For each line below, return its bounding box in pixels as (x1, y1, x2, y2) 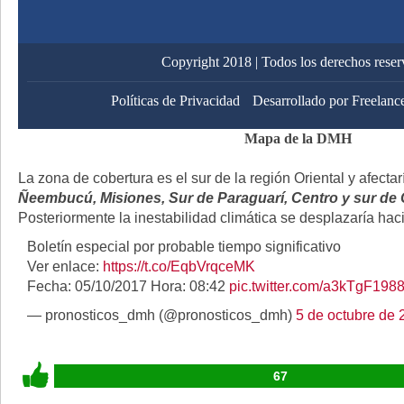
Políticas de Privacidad (110, 93, 240, 108)
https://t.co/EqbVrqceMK (103, 259, 255, 274)
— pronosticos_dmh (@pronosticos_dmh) (27, 308, 296, 323)
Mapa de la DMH (243, 131, 352, 146)
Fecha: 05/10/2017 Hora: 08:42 (27, 279, 229, 294)
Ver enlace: (27, 259, 103, 274)
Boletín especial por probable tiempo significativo (27, 239, 341, 254)
